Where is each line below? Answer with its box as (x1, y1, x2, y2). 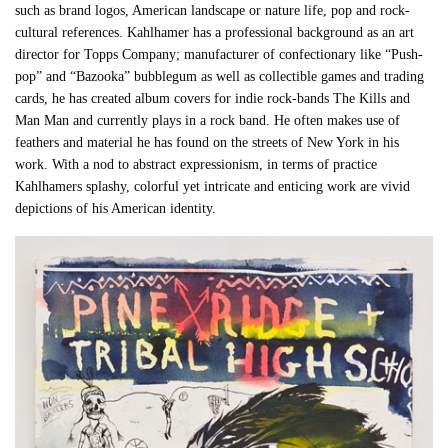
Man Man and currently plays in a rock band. (15, 112, 275, 128)
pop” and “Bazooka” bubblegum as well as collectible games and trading (15, 68, 425, 84)
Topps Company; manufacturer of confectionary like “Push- (84, 46, 424, 62)
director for (15, 46, 85, 62)
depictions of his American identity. (15, 200, 217, 216)
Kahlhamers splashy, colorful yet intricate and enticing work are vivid (15, 178, 411, 194)
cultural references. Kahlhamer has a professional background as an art (15, 24, 415, 40)
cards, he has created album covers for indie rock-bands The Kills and (15, 90, 411, 106)
